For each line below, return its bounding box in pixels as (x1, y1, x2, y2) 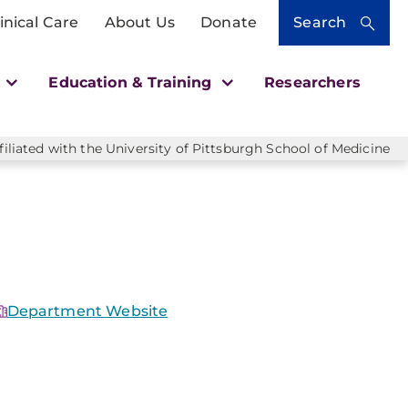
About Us (104, 14, 175, 31)
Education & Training (48, 74, 217, 91)
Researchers (264, 74, 361, 91)
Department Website (6, 302, 168, 320)
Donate (200, 14, 257, 31)
